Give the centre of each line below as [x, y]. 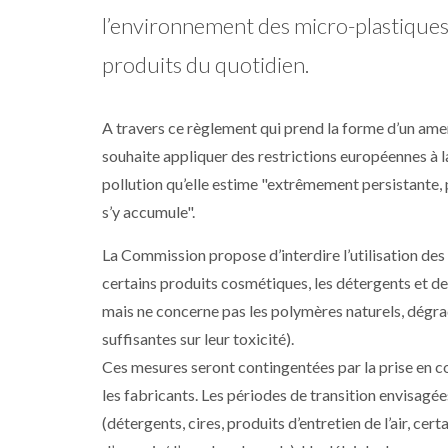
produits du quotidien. [205, 64]
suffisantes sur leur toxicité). [198, 338]
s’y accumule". [148, 211]
